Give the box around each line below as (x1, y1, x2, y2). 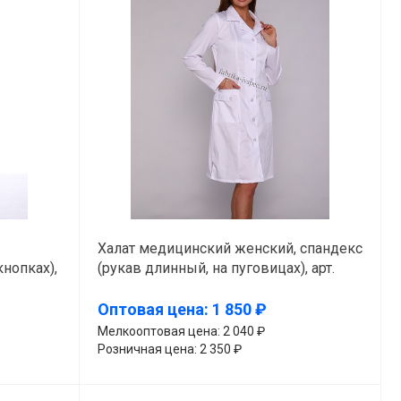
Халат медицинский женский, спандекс (97, 239, 363, 257)
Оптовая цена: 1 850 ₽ (97, 300, 267, 320)
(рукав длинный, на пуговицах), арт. (97, 259, 335, 277)
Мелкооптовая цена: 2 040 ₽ (97, 323, 265, 338)
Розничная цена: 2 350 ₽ (97, 341, 242, 356)
